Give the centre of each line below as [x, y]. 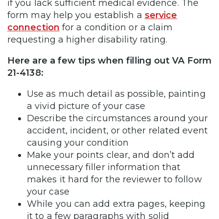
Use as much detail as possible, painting [116, 94]
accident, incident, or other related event [117, 130]
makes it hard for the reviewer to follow [114, 179]
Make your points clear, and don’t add [111, 155]
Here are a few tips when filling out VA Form [109, 60]
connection [33, 27]
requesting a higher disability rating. [89, 39]
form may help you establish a [76, 15]
